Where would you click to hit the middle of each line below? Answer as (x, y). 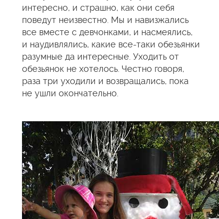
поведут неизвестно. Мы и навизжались (105, 20)
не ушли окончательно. (70, 93)
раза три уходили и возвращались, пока (105, 81)
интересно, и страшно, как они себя (98, 8)
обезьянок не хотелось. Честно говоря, (103, 69)
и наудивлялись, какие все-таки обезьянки (111, 44)
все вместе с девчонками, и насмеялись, (107, 32)
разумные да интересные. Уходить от (100, 56)
